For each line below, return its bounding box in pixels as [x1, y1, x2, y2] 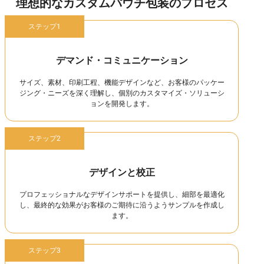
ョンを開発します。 [90, 98, 154, 110]
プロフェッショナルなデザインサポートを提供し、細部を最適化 [19, 189, 225, 200]
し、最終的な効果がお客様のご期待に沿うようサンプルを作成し [19, 200, 225, 211]
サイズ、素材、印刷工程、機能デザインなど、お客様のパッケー [19, 77, 225, 88]
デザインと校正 [88, 166, 155, 180]
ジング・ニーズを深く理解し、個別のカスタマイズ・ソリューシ [19, 88, 225, 99]
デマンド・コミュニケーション [55, 54, 188, 68]
